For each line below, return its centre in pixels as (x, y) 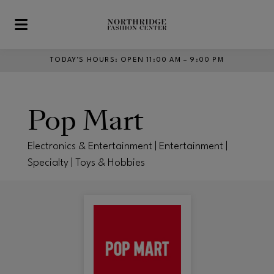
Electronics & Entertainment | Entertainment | (128, 146)
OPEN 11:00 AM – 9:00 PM (172, 60)
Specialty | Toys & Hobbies (86, 163)
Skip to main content (54, 30)
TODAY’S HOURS (83, 60)
